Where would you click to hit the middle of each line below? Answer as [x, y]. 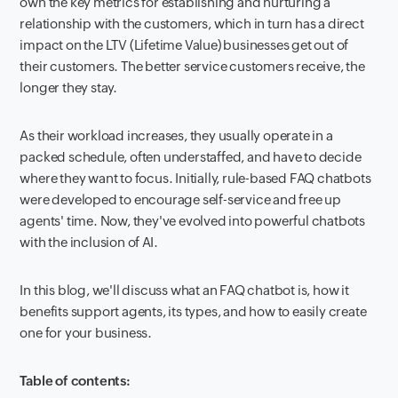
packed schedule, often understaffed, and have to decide [191, 156]
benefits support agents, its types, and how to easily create [193, 311]
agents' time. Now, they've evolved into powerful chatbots [193, 220]
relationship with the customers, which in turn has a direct [192, 23]
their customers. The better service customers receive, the [192, 66]
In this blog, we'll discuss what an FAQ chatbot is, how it [184, 290]
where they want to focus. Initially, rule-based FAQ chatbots [195, 178]
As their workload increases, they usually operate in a [176, 135]
